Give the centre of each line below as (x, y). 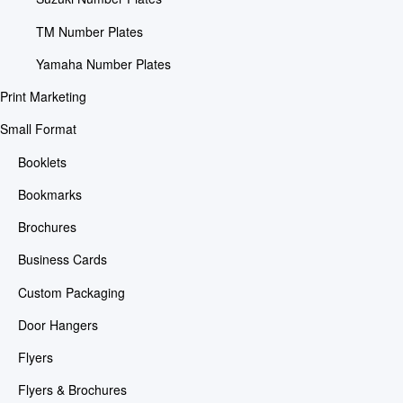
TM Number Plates (89, 31)
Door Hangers (58, 324)
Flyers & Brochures (72, 390)
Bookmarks (49, 194)
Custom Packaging (71, 292)
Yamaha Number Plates (103, 63)
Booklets (42, 161)
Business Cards (62, 260)
